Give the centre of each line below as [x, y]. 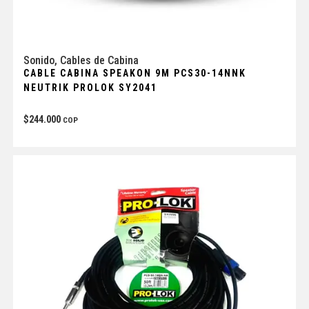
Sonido [39, 60]
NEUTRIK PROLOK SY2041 [90, 87]
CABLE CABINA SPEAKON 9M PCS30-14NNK [134, 73]
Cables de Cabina [99, 60]
